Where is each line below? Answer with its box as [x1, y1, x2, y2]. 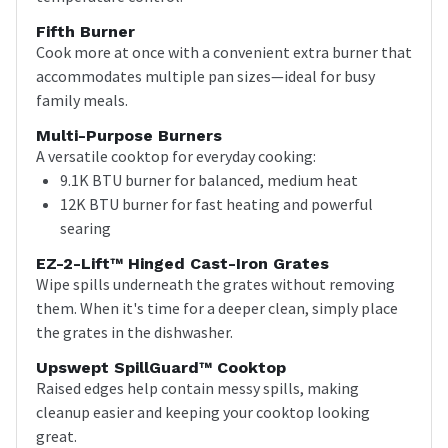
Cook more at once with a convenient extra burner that [36, 41, 412, 62]
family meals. [36, 89, 128, 110]
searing [60, 217, 111, 238]
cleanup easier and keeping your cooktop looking [36, 401, 370, 422]
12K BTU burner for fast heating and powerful [60, 193, 373, 214]
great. [36, 425, 77, 446]
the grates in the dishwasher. [36, 321, 233, 342]
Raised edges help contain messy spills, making [36, 377, 359, 398]
